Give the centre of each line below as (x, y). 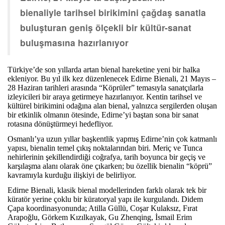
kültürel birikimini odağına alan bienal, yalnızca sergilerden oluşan (112, 105)
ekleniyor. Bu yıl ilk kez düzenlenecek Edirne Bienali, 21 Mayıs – (112, 78)
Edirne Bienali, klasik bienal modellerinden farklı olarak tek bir (107, 190)
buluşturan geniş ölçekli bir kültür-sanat (106, 27)
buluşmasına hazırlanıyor (74, 42)
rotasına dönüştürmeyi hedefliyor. (61, 124)
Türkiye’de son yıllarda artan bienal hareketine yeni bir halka (104, 69)
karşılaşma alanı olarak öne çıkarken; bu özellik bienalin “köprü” (110, 166)
